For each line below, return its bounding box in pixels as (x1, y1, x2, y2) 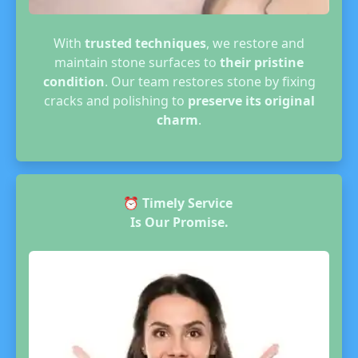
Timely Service (141, 194, 236, 212)
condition (42, 73, 105, 90)
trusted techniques (85, 34, 206, 52)
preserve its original (187, 92, 315, 109)
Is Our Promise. (129, 213, 229, 231)
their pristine (220, 54, 304, 71)
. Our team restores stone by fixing (104, 73, 316, 90)
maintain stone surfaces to (54, 54, 220, 71)
